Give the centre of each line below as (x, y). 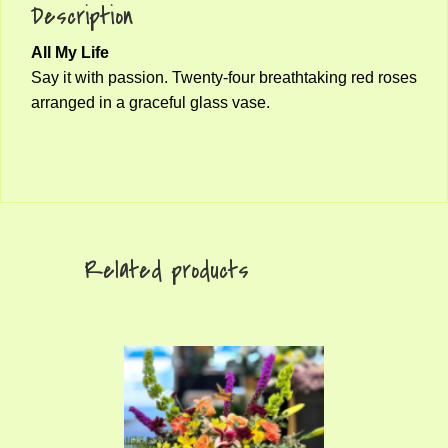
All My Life (70, 52)
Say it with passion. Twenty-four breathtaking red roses (224, 77)
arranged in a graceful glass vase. (150, 102)
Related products (166, 270)
